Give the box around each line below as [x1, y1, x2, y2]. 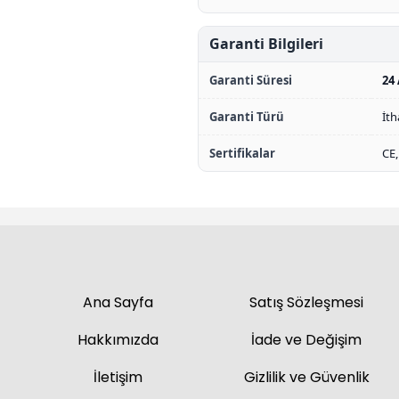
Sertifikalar [209, 145, 275, 161]
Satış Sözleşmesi [249, 292, 364, 313]
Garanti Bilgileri [209, 34, 323, 53]
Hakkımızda [77, 330, 159, 350]
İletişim [94, 367, 143, 387]
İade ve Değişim [251, 330, 362, 350]
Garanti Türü [209, 109, 284, 125]
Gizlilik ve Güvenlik [243, 367, 370, 387]
